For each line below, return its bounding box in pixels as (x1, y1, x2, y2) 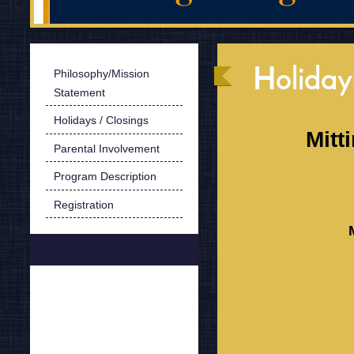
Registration (53, 198, 114, 211)
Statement (53, 85, 105, 99)
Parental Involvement (53, 141, 160, 155)
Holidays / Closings (53, 114, 149, 127)
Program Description (53, 170, 156, 183)
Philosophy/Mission (53, 66, 149, 80)
